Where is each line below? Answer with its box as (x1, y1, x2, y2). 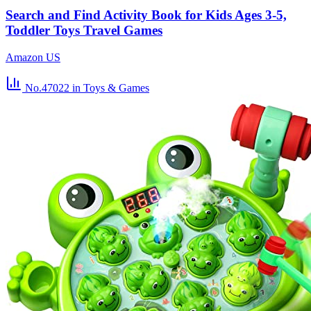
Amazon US (6, 51, 60, 64)
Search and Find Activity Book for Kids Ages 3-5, (6, 8, 287, 23)
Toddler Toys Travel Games (6, 23, 162, 38)
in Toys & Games (72, 82, 149, 94)
